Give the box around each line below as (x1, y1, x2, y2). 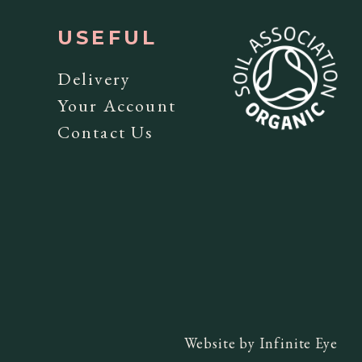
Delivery (57, 66, 132, 90)
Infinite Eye (259, 333, 338, 352)
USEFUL (57, 25, 158, 49)
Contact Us (57, 120, 154, 144)
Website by (184, 333, 260, 352)
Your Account (57, 93, 176, 117)
